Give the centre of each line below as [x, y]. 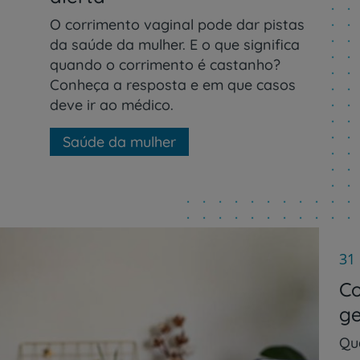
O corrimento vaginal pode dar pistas [178, 24]
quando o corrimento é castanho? [166, 64]
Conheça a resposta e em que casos [173, 84]
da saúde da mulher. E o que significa [175, 44]
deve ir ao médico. [112, 104]
